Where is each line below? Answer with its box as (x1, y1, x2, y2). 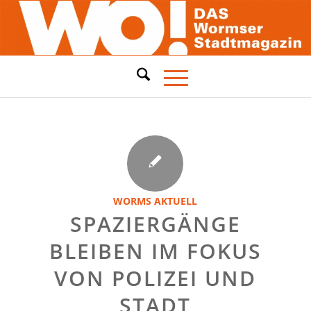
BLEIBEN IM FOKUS (49, 237, 262, 265)
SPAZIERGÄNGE (69, 210, 241, 238)
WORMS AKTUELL (113, 194, 198, 208)
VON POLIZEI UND (54, 264, 257, 292)
